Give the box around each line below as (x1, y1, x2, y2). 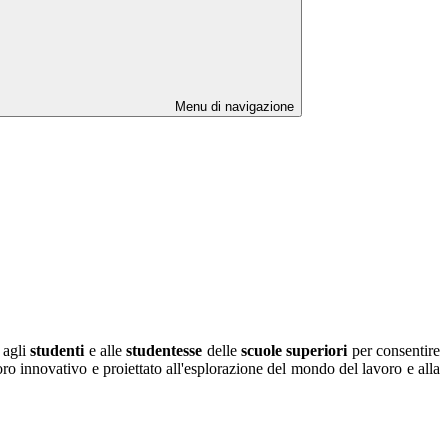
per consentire (347, 342, 441, 360)
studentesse (126, 342, 203, 360)
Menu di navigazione (171, 99, 294, 115)
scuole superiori (241, 342, 348, 360)
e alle (84, 342, 127, 360)
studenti (30, 342, 85, 360)
